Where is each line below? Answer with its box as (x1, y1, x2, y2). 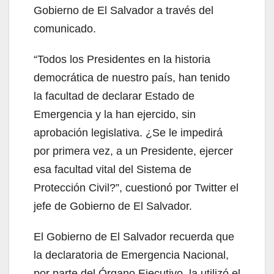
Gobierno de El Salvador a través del (34, 4, 213, 17)
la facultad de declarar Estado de (34, 90, 194, 102)
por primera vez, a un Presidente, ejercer (34, 145, 233, 157)
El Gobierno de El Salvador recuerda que (34, 231, 234, 243)
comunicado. (34, 23, 96, 35)
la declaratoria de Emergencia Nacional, (34, 249, 229, 261)
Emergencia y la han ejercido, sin (34, 108, 196, 120)
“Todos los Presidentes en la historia (34, 53, 210, 65)
